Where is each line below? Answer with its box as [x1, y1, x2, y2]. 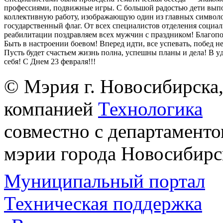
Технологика [98, 98, 203, 119]
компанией [4, 98, 98, 119]
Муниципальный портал [4, 170, 205, 192]
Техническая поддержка [4, 193, 202, 214]
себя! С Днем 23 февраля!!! [4, 57, 96, 66]
